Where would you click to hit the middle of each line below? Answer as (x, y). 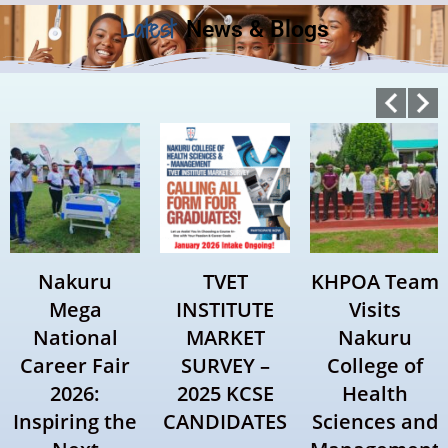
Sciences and (375, 422)
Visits (375, 310)
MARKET (225, 338)
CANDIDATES (225, 422)
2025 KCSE (225, 394)
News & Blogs (257, 30)
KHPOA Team (375, 282)
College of (375, 366)
